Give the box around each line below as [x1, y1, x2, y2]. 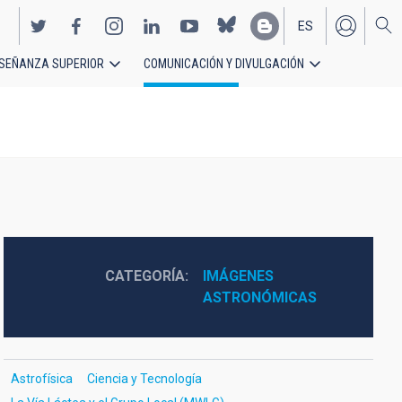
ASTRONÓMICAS [202, 289, 317, 306]
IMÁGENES [202, 267, 274, 284]
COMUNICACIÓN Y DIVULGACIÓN [144, 57, 304, 71]
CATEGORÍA [104, 267, 185, 284]
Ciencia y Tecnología [86, 371, 202, 386]
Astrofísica [10, 371, 73, 386]
